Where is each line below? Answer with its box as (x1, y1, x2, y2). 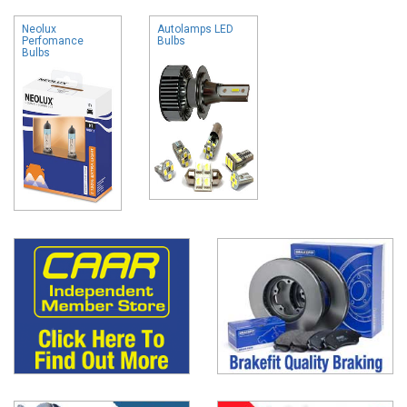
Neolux (22, 22, 56, 35)
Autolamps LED (157, 22, 234, 35)
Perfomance (22, 34, 84, 47)
